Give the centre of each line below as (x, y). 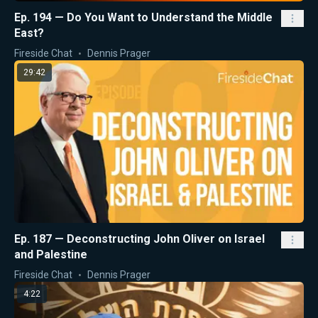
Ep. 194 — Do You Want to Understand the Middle (143, 17)
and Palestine (51, 255)
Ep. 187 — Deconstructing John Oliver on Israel (139, 239)
